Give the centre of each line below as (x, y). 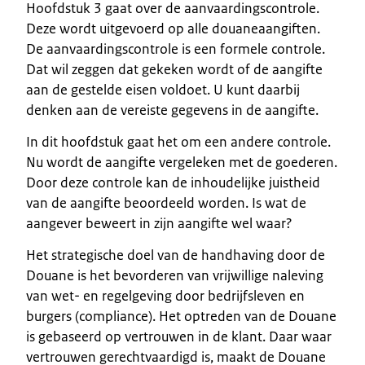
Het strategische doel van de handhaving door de (176, 255)
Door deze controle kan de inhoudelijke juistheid (173, 182)
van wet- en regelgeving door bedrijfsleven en (165, 295)
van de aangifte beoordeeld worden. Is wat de (166, 202)
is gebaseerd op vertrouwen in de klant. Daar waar (179, 336)
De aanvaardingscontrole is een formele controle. (176, 48)
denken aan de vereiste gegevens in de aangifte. (172, 110)
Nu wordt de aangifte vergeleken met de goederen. (182, 162)
